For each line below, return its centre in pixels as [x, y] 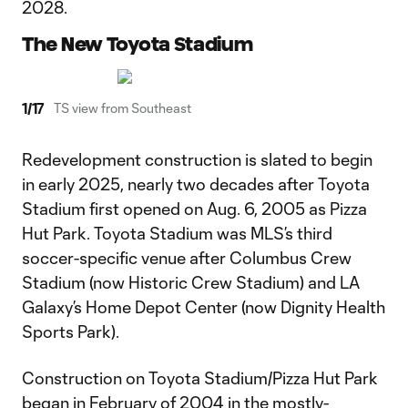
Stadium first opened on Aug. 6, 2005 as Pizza [194, 209]
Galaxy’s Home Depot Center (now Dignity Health [204, 307]
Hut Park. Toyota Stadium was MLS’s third [177, 233]
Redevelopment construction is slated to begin [197, 159]
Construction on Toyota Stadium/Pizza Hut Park [200, 378]
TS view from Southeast [123, 108]
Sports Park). [71, 331]
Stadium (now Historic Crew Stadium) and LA [191, 282]
